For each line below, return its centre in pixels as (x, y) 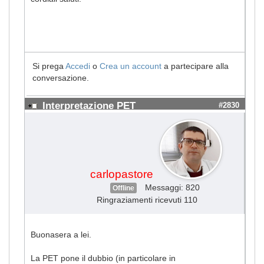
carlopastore (121, 174)
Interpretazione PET (89, 105)
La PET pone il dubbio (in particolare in (103, 258)
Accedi (78, 66)
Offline (123, 188)
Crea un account (131, 66)
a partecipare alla (195, 66)
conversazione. (61, 77)
